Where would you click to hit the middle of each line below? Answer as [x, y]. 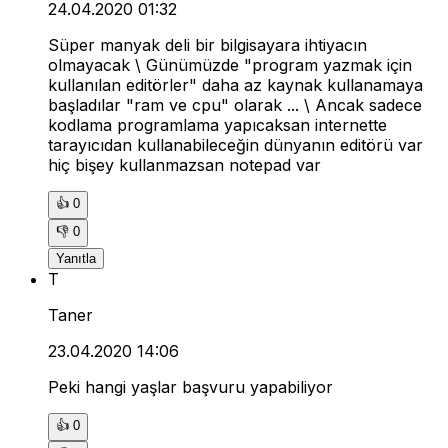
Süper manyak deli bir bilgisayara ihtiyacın [207, 45]
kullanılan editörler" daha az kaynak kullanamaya [235, 85]
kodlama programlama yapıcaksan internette [217, 125]
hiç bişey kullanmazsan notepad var [184, 165]
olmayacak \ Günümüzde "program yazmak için [230, 65]
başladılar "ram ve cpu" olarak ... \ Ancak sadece [235, 105]
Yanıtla [76, 259]
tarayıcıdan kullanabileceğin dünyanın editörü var [235, 145]
